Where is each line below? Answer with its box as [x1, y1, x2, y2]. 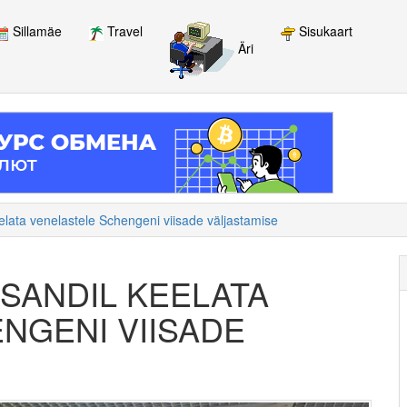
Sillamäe [9, 22, 62, 41]
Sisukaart [295, 22, 352, 41]
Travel [104, 22, 143, 41]
